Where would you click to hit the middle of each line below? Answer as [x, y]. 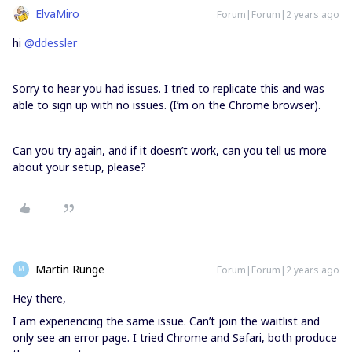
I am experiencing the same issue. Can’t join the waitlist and [166, 321]
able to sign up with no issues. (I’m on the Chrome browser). [168, 104]
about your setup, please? [81, 167]
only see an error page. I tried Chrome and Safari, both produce [175, 337]
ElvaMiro [57, 13]
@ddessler [51, 42]
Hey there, [39, 298]
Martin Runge [70, 269]
